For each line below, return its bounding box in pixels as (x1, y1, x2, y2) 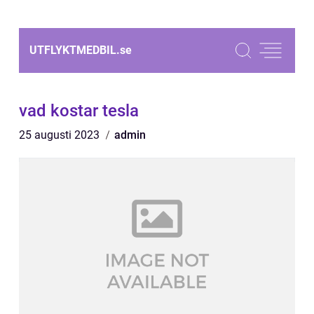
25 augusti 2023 (19, 128, 102, 142)
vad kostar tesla (19, 101, 139, 121)
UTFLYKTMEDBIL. (29, 43, 120, 57)
